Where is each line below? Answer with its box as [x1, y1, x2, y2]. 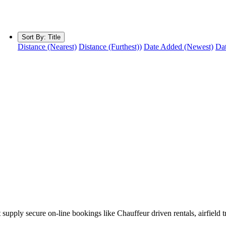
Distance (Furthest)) [79, 42, 142, 51]
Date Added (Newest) [144, 42, 213, 51]
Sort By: [22, 33, 48, 41]
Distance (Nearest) [18, 42, 77, 51]
